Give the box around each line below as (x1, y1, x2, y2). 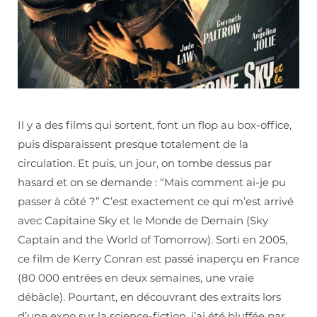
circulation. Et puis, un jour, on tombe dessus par (18, 156, 272, 170)
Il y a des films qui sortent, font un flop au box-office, (18, 117, 292, 132)
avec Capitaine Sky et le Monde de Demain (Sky (18, 213, 268, 227)
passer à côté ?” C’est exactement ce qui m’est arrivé (18, 194, 294, 208)
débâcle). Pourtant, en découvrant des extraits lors (18, 289, 281, 304)
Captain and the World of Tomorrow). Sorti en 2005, (18, 232, 287, 246)
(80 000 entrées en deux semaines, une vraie (18, 270, 254, 284)
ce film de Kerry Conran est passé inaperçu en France (18, 251, 299, 265)
